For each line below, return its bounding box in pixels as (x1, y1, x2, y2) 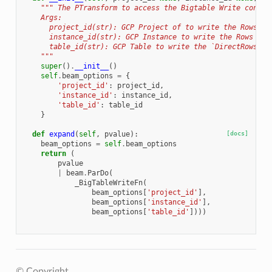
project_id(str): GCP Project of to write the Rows (23, 23, 257, 32)
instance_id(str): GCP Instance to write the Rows (23, 33, 253, 42)
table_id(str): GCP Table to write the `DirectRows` (23, 42, 262, 52)
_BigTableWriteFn (74, 178, 143, 188)
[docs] (226, 130, 249, 137)
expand (49, 130, 75, 139)
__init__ (74, 62, 109, 71)
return (40, 149, 66, 158)
